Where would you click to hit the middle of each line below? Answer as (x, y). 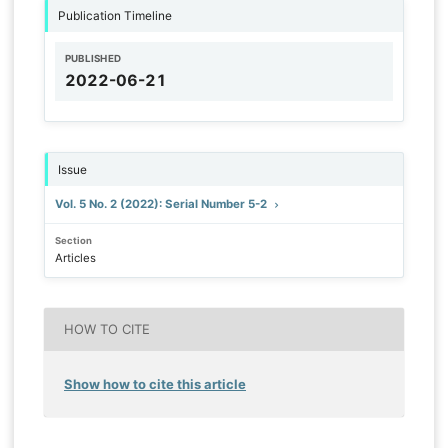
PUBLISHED (93, 58)
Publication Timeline (114, 15)
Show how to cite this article (155, 383)
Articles (75, 257)
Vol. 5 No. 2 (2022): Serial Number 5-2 (162, 203)
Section (73, 240)
